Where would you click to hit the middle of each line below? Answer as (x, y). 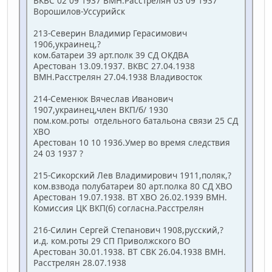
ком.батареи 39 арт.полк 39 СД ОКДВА (111, 55)
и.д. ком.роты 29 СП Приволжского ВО (112, 241)
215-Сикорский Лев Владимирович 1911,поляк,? (132, 175)
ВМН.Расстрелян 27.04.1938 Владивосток (118, 77)
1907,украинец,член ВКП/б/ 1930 (101, 110)
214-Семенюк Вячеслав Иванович (103, 99)
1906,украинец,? (67, 44)
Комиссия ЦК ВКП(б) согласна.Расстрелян (119, 208)
